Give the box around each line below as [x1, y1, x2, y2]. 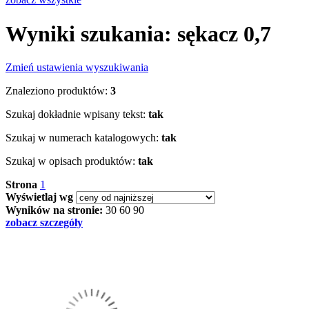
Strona [6, 179, 37, 191]
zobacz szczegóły [6, 217, 83, 229]
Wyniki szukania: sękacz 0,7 [6, 21, 271, 46]
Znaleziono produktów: [6, 85, 108, 97]
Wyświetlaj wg [6, 191, 73, 203]
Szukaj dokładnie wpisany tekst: [6, 108, 146, 121]
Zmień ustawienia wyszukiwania [6, 61, 148, 74]
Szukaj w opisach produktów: [6, 155, 135, 168]
